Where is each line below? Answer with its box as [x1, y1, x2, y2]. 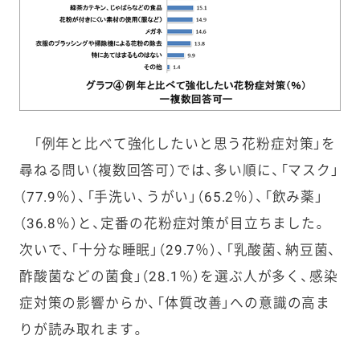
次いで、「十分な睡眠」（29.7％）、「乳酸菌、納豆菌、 [18, 242, 337, 259]
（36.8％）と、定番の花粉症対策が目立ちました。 [18, 215, 327, 232]
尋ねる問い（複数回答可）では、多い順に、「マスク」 [18, 162, 339, 179]
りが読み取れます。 [18, 321, 145, 338]
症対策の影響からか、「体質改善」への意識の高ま [18, 295, 331, 312]
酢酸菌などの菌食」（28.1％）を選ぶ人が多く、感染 [18, 268, 338, 285]
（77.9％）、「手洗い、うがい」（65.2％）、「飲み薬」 [18, 189, 323, 206]
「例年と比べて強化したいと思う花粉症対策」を [18, 136, 337, 153]
